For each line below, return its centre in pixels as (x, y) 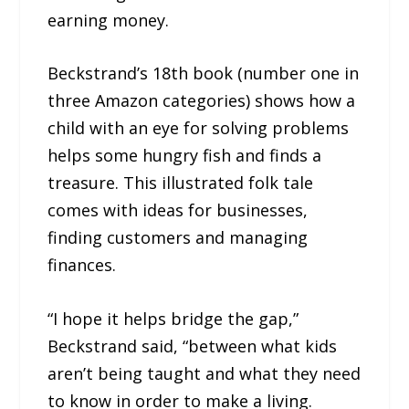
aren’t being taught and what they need (204, 374)
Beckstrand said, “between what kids (193, 346)
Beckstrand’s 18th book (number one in (204, 73)
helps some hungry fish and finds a (185, 156)
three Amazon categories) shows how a (202, 101)
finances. (82, 265)
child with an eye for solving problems (199, 128)
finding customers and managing (178, 238)
